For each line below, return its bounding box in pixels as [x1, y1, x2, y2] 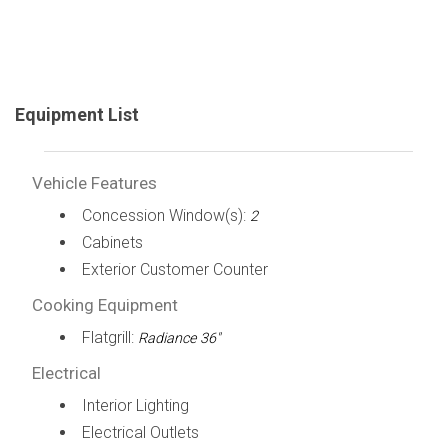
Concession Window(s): [81, 205, 250, 225]
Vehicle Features [31, 172, 157, 193]
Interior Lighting [81, 395, 189, 415]
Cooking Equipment [31, 294, 178, 315]
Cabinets [81, 232, 143, 252]
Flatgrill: [81, 327, 138, 347]
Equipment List [15, 103, 139, 125]
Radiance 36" [137, 329, 220, 347]
